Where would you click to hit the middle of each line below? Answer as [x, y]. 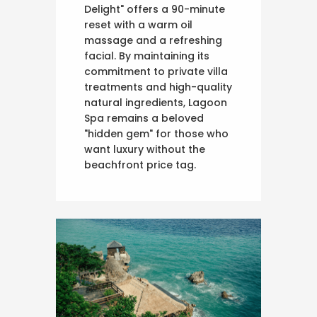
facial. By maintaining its [147, 56]
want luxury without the [145, 150]
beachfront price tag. [140, 165]
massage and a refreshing [153, 41]
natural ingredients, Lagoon [156, 103]
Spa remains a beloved [144, 119]
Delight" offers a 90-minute [155, 10]
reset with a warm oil [138, 25]
